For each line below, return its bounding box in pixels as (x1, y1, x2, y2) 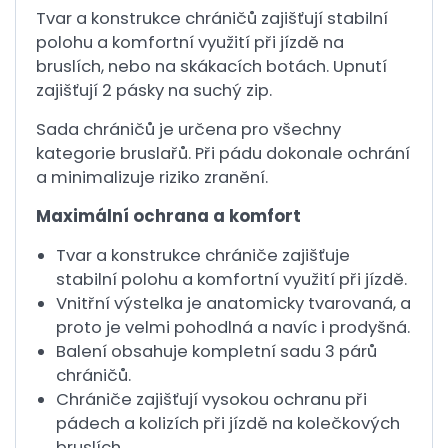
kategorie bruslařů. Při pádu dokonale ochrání (36, 142, 410, 165)
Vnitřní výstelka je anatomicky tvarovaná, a (56, 292, 411, 315)
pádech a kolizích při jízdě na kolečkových (56, 412, 400, 435)
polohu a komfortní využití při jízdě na (36, 31, 344, 54)
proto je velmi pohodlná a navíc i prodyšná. (56, 316, 410, 339)
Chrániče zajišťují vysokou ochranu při (56, 388, 367, 411)
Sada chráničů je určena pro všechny (36, 118, 341, 141)
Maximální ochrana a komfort (36, 205, 301, 228)
